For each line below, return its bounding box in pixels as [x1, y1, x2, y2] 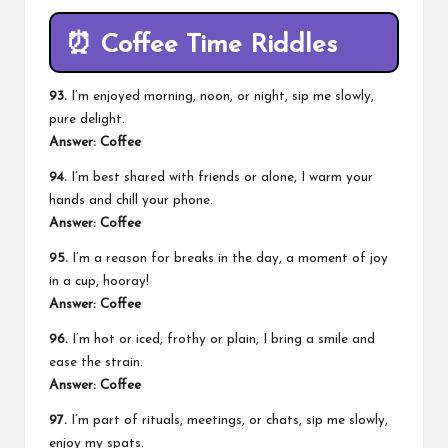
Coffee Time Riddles [100, 32, 337, 60]
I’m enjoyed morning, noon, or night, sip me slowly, [67, 89, 374, 103]
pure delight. [49, 112, 125, 126]
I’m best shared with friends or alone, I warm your [67, 170, 373, 184]
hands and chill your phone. [49, 193, 213, 207]
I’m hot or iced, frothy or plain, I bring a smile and [68, 332, 375, 346]
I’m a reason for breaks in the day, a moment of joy [68, 251, 388, 265]
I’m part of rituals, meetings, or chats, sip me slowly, [67, 413, 388, 427]
